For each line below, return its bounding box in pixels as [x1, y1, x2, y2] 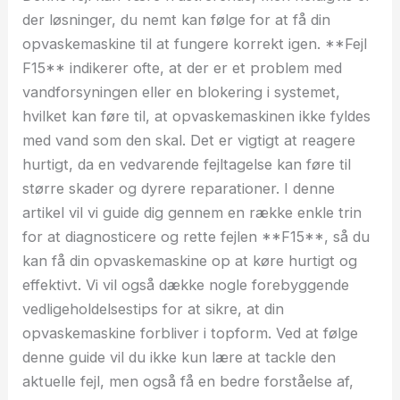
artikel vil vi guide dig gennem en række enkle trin [22, 203, 362, 221]
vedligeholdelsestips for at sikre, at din [22, 299, 285, 318]
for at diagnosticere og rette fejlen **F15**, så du [22, 227, 371, 246]
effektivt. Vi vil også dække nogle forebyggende [22, 275, 350, 294]
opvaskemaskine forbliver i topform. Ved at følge [22, 323, 359, 342]
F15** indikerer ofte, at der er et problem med [22, 58, 343, 77]
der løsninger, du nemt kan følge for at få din [22, 10, 331, 29]
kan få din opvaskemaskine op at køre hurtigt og [22, 251, 358, 270]
